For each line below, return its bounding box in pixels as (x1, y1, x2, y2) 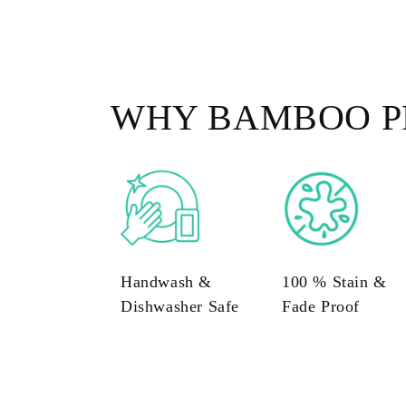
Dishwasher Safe (121, 296, 239, 315)
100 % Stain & (281, 272, 387, 291)
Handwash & (121, 272, 212, 291)
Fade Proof (281, 296, 360, 315)
